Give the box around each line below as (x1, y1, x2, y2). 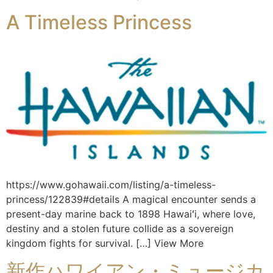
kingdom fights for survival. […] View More (6, 237, 204, 250)
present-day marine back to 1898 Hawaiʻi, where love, (6, 208, 255, 221)
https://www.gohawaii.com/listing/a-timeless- (6, 179, 216, 191)
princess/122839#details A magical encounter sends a (6, 193, 256, 206)
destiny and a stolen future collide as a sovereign (6, 222, 233, 235)
